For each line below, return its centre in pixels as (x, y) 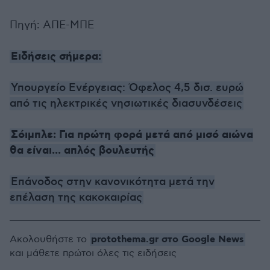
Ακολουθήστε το (50, 240)
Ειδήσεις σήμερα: (56, 57)
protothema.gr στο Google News (168, 240)
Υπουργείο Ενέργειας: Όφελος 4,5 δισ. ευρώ (127, 88)
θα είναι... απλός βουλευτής (82, 151)
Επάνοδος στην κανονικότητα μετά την (113, 182)
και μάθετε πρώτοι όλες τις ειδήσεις (93, 253)
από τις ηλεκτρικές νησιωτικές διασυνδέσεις (126, 104)
